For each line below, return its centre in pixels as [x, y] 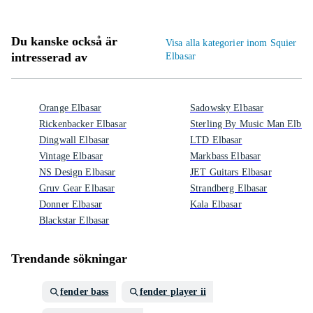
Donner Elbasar [71, 204]
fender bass [85, 292]
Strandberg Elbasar [229, 188]
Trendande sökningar [69, 259]
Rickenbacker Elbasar [83, 124]
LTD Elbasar [216, 140]
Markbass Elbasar [226, 156]
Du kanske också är [64, 41]
